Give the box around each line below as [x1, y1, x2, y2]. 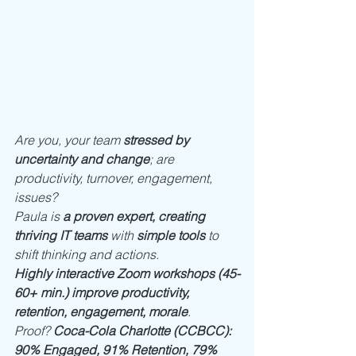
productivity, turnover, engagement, [14, 169, 215, 186]
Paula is [14, 207, 63, 224]
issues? [14, 188, 60, 205]
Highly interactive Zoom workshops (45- [14, 265, 240, 281]
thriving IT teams [14, 226, 107, 243]
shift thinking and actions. [14, 246, 162, 262]
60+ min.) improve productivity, [14, 284, 192, 300]
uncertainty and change [14, 150, 149, 167]
